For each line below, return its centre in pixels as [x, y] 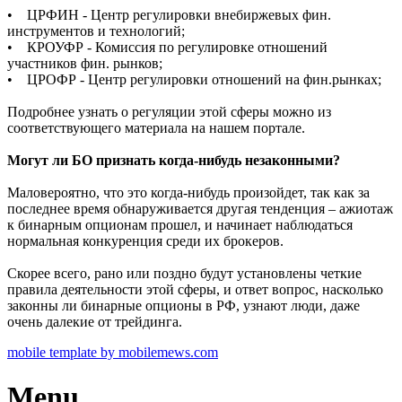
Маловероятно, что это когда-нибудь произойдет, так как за [188, 193]
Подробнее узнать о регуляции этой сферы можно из [169, 112]
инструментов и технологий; [96, 31]
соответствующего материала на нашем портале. [156, 128]
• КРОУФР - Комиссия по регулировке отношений [167, 48]
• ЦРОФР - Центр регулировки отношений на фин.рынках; [194, 80]
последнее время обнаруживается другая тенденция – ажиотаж [200, 209]
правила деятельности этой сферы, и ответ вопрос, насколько [195, 290]
